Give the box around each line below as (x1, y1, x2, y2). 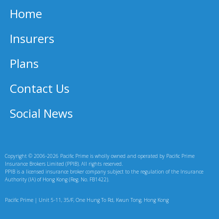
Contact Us (10, 80, 69, 97)
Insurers (10, 30, 54, 47)
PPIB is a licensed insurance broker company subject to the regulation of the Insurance (5, 168, 203, 175)
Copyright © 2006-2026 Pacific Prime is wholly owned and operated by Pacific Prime (5, 153, 195, 160)
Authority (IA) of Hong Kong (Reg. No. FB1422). (5, 176, 109, 183)
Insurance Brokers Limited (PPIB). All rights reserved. (5, 160, 123, 168)
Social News (10, 105, 73, 122)
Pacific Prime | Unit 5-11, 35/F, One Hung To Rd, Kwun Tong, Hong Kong (5, 197, 169, 204)
